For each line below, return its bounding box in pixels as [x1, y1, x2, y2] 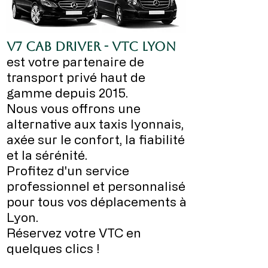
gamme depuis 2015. [7, 86, 128, 100]
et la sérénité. [7, 148, 87, 162]
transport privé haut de [7, 70, 145, 84]
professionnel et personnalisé [7, 179, 185, 193]
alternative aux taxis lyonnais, [7, 117, 184, 131]
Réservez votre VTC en [7, 226, 141, 240]
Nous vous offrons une [7, 101, 141, 115]
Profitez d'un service [7, 163, 129, 178]
